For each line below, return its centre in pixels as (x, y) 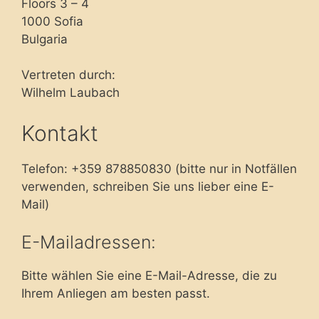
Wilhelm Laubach (70, 93)
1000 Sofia (52, 21)
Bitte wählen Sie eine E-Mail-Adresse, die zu (149, 276)
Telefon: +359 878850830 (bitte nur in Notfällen (159, 168)
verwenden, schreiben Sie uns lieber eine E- (148, 186)
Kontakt (60, 133)
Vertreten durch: (68, 75)
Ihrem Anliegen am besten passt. (116, 293)
